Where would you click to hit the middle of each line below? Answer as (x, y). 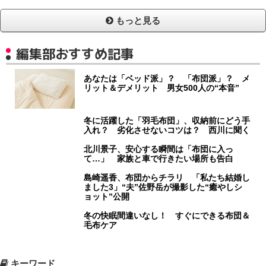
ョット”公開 (107, 197)
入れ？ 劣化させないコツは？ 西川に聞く (167, 130)
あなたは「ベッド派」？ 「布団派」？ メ (167, 79)
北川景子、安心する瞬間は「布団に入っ (159, 149)
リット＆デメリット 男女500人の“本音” (162, 88)
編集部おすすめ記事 (75, 54)
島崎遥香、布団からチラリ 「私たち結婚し (167, 178)
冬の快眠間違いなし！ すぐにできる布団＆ (167, 216)
